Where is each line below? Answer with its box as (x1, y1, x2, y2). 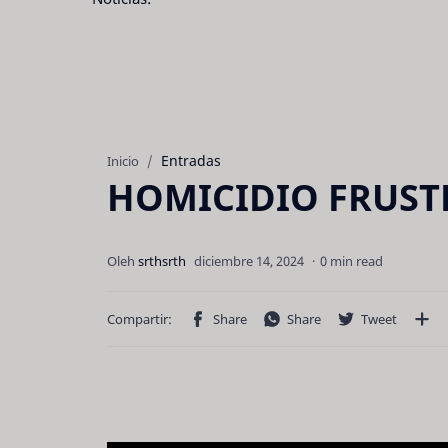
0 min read (320, 252, 383, 270)
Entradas (161, 151, 221, 170)
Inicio (107, 153, 139, 170)
